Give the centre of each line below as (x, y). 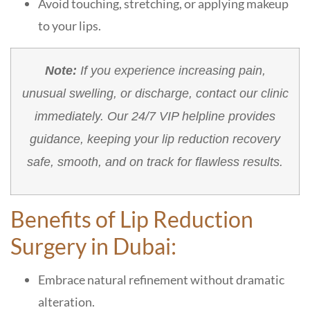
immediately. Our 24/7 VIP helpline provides (155, 116)
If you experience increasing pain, (171, 70)
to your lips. (70, 25)
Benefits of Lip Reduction (132, 219)
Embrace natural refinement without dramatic (161, 279)
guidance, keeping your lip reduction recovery (155, 139)
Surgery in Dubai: (93, 246)
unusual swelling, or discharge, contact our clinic (155, 93)
